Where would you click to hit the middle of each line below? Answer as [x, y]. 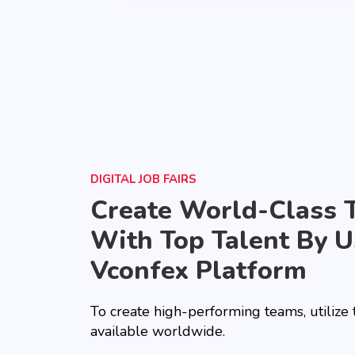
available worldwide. [158, 331]
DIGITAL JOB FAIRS [143, 179]
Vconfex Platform [198, 270]
